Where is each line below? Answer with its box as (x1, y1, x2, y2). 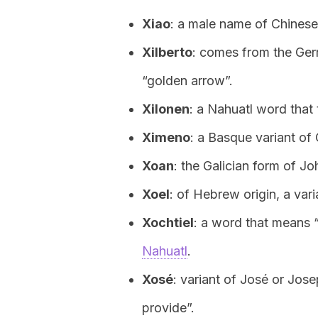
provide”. (142, 300, 194, 315)
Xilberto (142, 45, 192, 60)
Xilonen (142, 102, 190, 116)
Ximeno (142, 130, 190, 145)
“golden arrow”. (142, 73, 233, 88)
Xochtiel (142, 215, 194, 230)
